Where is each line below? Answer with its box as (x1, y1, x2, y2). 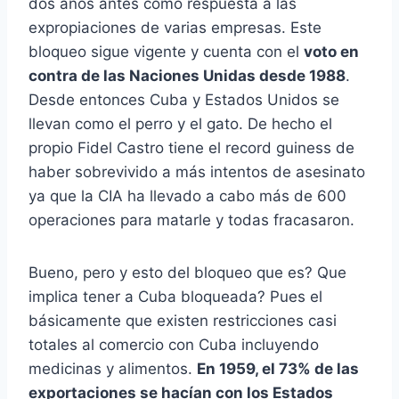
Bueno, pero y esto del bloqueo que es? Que (28, 264, 346, 282)
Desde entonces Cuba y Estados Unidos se (28, 91, 339, 110)
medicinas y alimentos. (28, 360, 197, 379)
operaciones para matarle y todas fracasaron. (28, 211, 359, 230)
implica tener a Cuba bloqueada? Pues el (28, 288, 322, 306)
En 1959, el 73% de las (197, 360, 359, 379)
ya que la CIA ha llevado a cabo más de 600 (28, 187, 346, 206)
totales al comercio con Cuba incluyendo (28, 336, 319, 354)
